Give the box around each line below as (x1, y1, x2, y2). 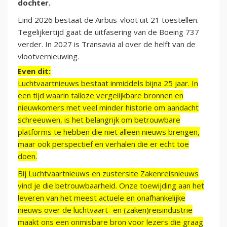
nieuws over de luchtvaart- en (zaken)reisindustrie (18, 205, 193, 215)
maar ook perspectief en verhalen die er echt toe (18, 139, 189, 149)
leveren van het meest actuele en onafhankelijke (18, 193, 185, 203)
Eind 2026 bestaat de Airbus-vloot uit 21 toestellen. (18, 15, 199, 25)
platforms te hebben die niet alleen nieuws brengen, (18, 127, 200, 137)
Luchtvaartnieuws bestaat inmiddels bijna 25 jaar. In (18, 78, 198, 89)
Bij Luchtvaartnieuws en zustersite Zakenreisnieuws (18, 168, 199, 179)
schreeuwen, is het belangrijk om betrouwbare (18, 115, 180, 125)
